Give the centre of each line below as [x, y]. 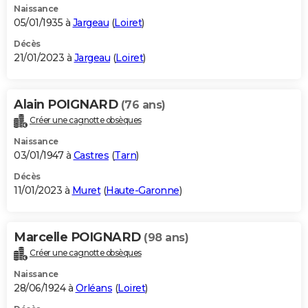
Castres [91, 156]
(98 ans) [166, 238]
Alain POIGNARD [67, 105]
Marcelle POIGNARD [79, 238]
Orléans [93, 288]
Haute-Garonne [143, 191]
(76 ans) [143, 105]
